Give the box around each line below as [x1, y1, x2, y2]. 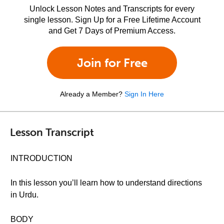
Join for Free [76, 55, 147, 70]
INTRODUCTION [10, 154, 72, 162]
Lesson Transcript [10, 125, 94, 138]
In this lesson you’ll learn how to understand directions [10, 178, 202, 187]
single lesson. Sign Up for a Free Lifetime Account [23, 15, 200, 24]
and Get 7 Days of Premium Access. [48, 26, 175, 35]
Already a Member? [60, 90, 122, 98]
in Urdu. [10, 190, 38, 199]
